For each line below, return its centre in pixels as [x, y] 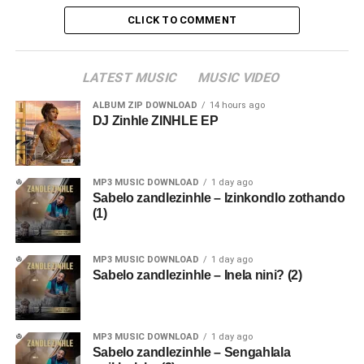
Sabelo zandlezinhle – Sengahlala [191, 352]
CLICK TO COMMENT [182, 19]
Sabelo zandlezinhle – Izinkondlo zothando [219, 197]
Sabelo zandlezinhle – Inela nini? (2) [197, 275]
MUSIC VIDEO [240, 77]
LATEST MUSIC [131, 77]
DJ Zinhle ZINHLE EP [155, 120]
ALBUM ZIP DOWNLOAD [145, 105]
